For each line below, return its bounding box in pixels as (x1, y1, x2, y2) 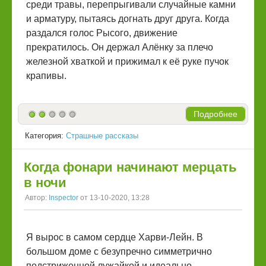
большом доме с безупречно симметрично (26, 246, 212, 257)
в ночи (24, 175, 66, 191)
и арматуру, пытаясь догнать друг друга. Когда (26, 14, 229, 24)
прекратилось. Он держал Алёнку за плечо (26, 42, 213, 53)
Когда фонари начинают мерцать (24, 160, 237, 175)
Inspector (49, 194, 78, 202)
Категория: (25, 131, 66, 141)
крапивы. (26, 71, 66, 81)
